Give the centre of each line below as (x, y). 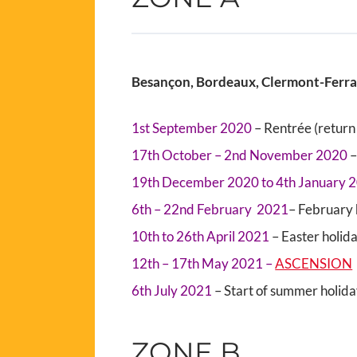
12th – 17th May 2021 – (204, 263)
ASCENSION (314, 263)
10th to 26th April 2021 (202, 236)
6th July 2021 (173, 290)
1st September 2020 (192, 127)
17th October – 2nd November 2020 (241, 155)
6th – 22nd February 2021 (210, 209)
